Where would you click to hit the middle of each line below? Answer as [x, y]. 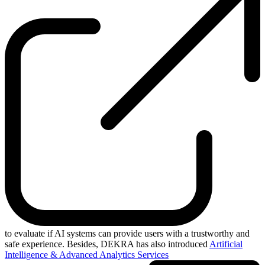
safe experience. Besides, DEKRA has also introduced [107, 244]
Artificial [226, 244]
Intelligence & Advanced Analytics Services [87, 254]
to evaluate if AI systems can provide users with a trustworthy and [127, 233]
